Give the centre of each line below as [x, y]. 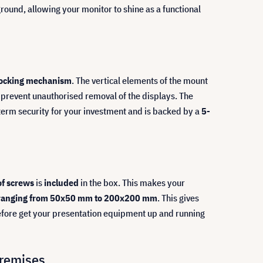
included [61, 183]
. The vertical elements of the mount [140, 80]
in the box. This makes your [132, 183]
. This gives [178, 198]
